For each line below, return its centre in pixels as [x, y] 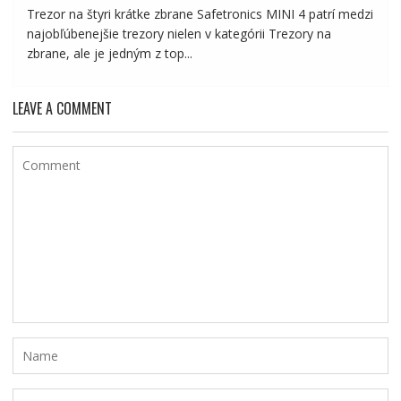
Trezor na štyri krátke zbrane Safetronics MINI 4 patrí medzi [200, 14]
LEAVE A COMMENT [62, 109]
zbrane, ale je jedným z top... [109, 54]
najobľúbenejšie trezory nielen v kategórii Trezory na [179, 34]
